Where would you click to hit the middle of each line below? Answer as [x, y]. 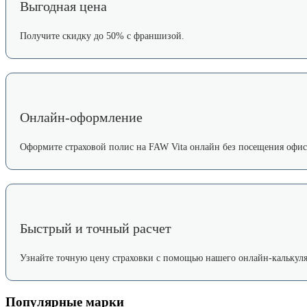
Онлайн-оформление [81, 117]
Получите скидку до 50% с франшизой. [102, 36]
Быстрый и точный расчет [96, 228]
